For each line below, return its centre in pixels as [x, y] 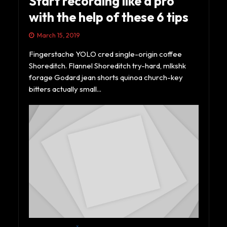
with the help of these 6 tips [108, 17]
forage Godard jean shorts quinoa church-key [106, 77]
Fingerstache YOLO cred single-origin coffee [105, 54]
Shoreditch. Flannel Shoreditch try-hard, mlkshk [107, 65]
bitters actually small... [65, 89]
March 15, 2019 [58, 35]
